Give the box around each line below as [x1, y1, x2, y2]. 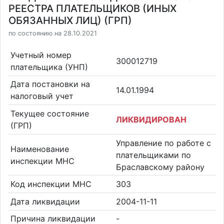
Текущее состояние [10, 108, 89, 118]
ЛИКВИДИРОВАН [116, 114, 186, 124]
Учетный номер [10, 49, 71, 60]
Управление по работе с [116, 137, 211, 148]
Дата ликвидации [10, 196, 80, 206]
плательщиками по [116, 149, 191, 160]
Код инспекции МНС [10, 179, 91, 189]
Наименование [10, 143, 69, 154]
